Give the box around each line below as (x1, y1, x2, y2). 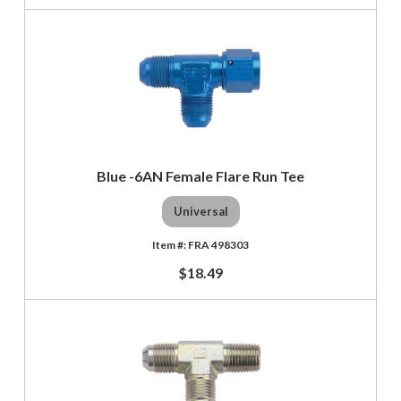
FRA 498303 (188, 237, 249, 252)
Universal (173, 204, 228, 219)
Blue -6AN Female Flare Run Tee (97, 166, 304, 184)
